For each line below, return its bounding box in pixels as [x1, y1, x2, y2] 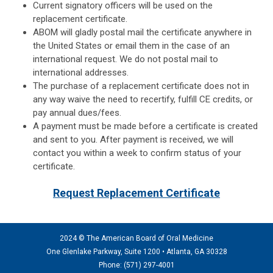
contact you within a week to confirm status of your [33, 147, 241, 158]
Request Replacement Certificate [53, 186, 220, 199]
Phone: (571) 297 [98, 260, 156, 269]
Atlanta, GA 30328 [166, 247, 227, 256]
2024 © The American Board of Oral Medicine [60, 233, 213, 243]
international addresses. [33, 66, 129, 78]
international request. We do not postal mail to [33, 53, 218, 65]
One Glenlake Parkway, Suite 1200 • [46, 247, 165, 256]
